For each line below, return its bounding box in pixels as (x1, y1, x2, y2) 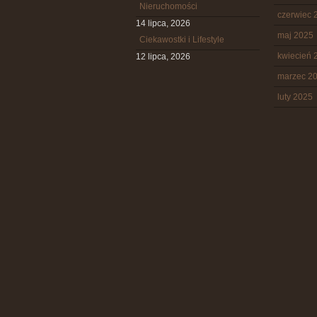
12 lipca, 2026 (136, 52, 190, 62)
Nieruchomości (139, 1, 197, 11)
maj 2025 (277, 30, 313, 40)
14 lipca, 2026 (136, 18, 190, 28)
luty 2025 (277, 92, 313, 102)
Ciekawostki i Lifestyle (139, 35, 224, 45)
